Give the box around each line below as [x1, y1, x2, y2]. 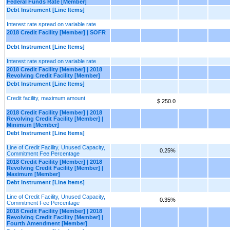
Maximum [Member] [7, 170, 60, 177]
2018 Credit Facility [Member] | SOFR [7, 29, 106, 35]
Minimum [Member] [7, 121, 59, 128]
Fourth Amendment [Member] [7, 220, 87, 226]
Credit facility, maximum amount [7, 94, 85, 101]
